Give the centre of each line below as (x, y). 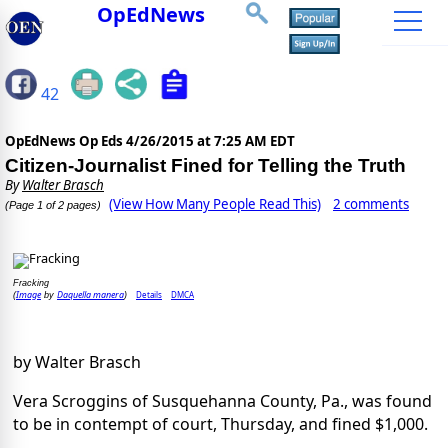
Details (149, 294)
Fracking (31, 282)
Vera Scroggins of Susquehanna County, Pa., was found (222, 400)
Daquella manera (90, 294)
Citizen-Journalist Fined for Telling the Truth (205, 166)
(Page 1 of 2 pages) (53, 205)
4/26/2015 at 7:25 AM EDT (210, 141)
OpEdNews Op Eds (65, 141)
